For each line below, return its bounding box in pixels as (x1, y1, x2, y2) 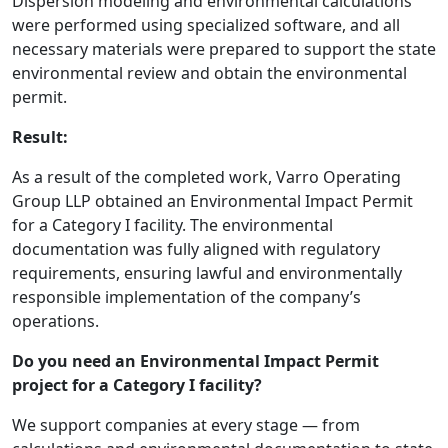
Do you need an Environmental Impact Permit (12, 350, 379, 373)
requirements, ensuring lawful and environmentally (12, 262, 402, 285)
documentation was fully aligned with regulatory (12, 238, 380, 261)
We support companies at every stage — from (12, 414, 360, 437)
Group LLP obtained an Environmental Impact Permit (12, 190, 413, 213)
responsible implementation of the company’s (12, 286, 361, 309)
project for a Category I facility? (12, 374, 262, 397)
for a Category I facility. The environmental (12, 214, 333, 237)
